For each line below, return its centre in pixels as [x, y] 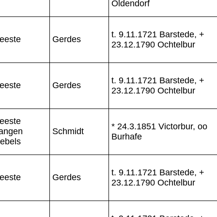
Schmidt [68, 131]
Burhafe [127, 136]
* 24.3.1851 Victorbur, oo [159, 126]
